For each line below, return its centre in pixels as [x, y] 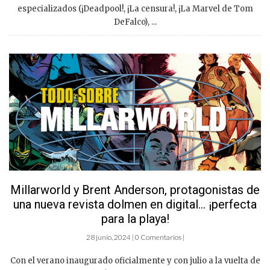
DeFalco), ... [135, 22]
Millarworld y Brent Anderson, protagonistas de [135, 190]
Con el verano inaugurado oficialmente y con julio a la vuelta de [135, 260]
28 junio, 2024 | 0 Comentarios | [135, 237]
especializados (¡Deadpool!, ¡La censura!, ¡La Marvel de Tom [135, 8]
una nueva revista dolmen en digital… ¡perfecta [135, 204]
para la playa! [135, 218]
